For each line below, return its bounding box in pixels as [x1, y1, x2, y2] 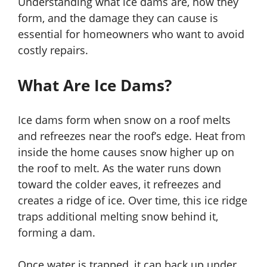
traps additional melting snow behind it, [18, 209, 218, 224]
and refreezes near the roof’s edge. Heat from [18, 129, 246, 144]
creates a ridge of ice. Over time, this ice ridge [18, 193, 247, 208]
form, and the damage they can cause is [18, 11, 218, 26]
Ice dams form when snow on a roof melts [18, 113, 231, 128]
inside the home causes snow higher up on [18, 145, 234, 160]
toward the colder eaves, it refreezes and [18, 177, 221, 192]
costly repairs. [18, 43, 88, 58]
